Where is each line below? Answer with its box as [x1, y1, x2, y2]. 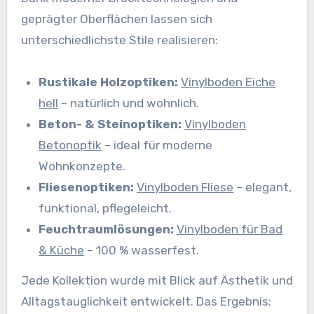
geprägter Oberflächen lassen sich [20, 12, 212, 27]
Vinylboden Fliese [137, 180, 234, 195]
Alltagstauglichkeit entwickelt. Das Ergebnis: [20, 294, 271, 308]
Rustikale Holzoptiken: [39, 75, 179, 90]
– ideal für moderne [102, 138, 213, 153]
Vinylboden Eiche [181, 75, 276, 90]
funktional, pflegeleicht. [39, 201, 172, 216]
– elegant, [233, 180, 292, 195]
